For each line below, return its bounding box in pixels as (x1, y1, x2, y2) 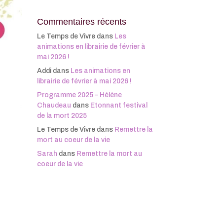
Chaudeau (37, 102, 71, 109)
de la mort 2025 (37, 112, 87, 119)
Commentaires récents (37, 17, 126, 27)
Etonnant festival (90, 102, 147, 109)
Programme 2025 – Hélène (37, 91, 122, 99)
